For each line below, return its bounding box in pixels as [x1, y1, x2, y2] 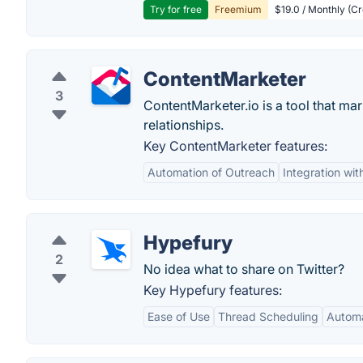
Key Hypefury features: [143, 282, 282, 298]
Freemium [215, 3, 262, 15]
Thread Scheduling [218, 310, 318, 323]
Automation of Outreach [147, 165, 275, 179]
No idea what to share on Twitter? [143, 261, 344, 277]
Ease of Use [147, 310, 210, 323]
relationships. [143, 117, 224, 133]
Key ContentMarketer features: [143, 138, 327, 154]
